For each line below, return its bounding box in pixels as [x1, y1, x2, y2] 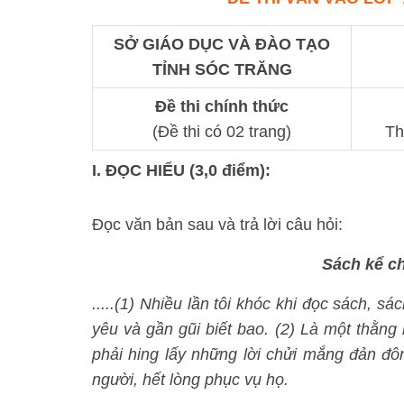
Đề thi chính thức [155, 97, 289, 115]
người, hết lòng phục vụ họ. [92, 371, 289, 389]
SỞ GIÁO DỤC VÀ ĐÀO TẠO [114, 35, 330, 53]
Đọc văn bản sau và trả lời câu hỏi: [92, 216, 343, 234]
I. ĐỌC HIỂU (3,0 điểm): [92, 161, 271, 179]
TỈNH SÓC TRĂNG [151, 60, 292, 78]
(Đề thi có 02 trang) [152, 123, 291, 141]
